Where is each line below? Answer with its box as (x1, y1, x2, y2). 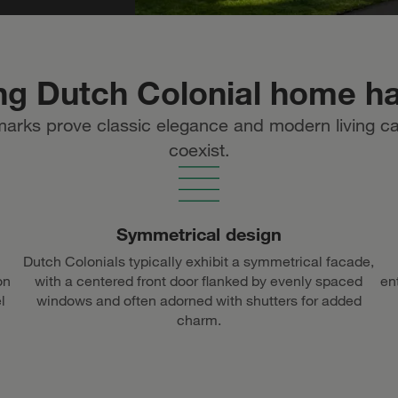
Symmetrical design (115, 223, 282, 245)
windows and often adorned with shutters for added (36, 291, 362, 310)
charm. (176, 311, 221, 330)
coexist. (168, 139, 230, 161)
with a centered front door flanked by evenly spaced (35, 272, 363, 291)
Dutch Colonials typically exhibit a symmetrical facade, (23, 252, 375, 271)
